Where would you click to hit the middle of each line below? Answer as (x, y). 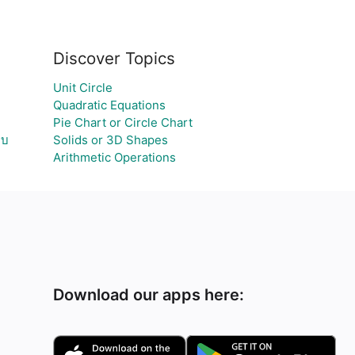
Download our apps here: (149, 295)
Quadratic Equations (109, 105)
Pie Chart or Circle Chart (122, 122)
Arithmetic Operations (114, 157)
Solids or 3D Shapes (110, 140)
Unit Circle (82, 88)
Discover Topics (114, 58)
